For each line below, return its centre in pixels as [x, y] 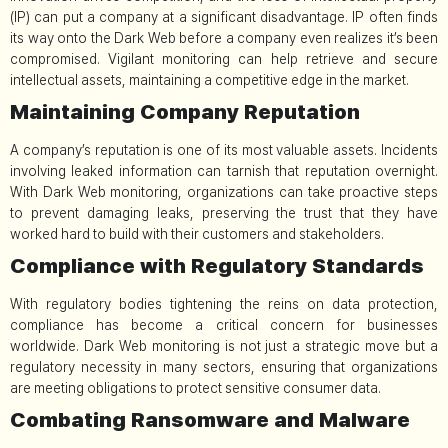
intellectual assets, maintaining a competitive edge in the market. [209, 79]
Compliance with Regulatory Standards [217, 265]
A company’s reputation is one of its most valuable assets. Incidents [224, 149]
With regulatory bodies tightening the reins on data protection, [224, 303]
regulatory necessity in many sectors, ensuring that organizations [224, 366]
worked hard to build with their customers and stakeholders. [197, 233]
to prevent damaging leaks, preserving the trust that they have [224, 212]
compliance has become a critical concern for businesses [224, 324]
